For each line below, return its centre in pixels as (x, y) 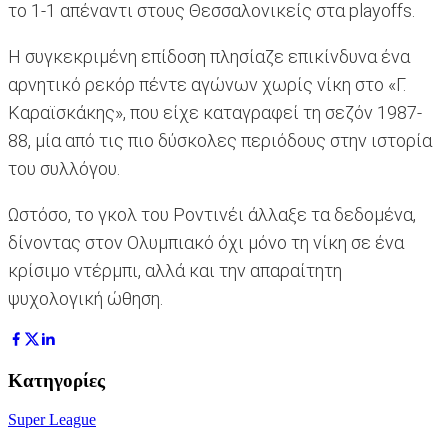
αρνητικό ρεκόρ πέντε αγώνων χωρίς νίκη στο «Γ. (207, 85)
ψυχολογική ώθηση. (85, 299)
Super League (52, 419)
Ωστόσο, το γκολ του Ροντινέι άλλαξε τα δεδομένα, (212, 215)
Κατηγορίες (56, 380)
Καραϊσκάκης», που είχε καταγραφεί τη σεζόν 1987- (215, 113)
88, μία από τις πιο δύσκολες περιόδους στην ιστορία (220, 141)
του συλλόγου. (64, 169)
